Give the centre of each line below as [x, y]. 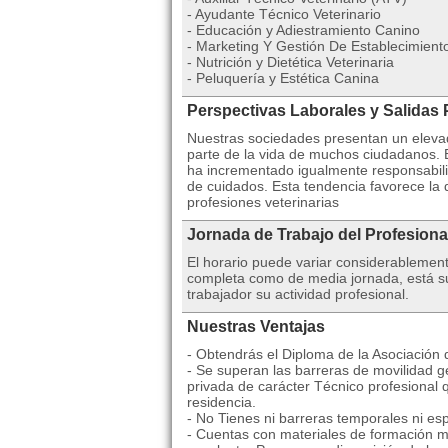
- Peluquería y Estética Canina [283, 78]
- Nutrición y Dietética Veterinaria [290, 62]
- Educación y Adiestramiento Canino [303, 30]
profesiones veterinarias [263, 202]
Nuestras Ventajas [256, 326]
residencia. [221, 402]
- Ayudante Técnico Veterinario [284, 14]
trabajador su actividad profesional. [298, 294]
